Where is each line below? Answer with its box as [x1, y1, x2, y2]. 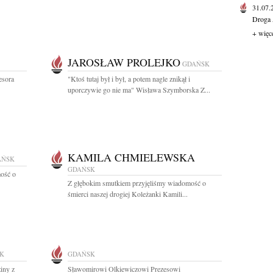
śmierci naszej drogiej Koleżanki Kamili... [68, 189, 188, 199]
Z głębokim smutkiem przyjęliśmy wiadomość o [68, 178, 206, 188]
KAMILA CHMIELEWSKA [68, 150, 195, 165]
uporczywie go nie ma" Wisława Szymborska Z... [68, 85, 210, 94]
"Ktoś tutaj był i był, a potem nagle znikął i [68, 74, 190, 83]
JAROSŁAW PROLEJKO [68, 55, 180, 69]
